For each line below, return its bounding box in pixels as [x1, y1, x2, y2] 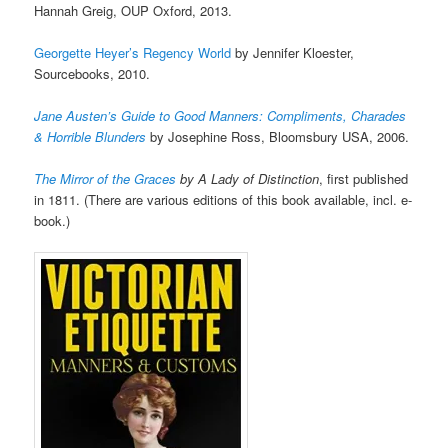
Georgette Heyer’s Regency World [34, 43, 232, 63]
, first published [319, 169, 409, 189]
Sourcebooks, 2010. [34, 64, 151, 84]
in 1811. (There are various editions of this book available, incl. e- [34, 190, 413, 210]
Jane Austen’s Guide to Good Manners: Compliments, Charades [34, 106, 407, 126]
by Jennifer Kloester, [231, 43, 355, 63]
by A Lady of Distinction [180, 169, 320, 189]
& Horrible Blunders [34, 127, 147, 147]
